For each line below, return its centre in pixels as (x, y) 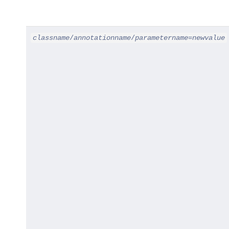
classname (51, 38)
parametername (161, 38)
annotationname (102, 38)
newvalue (208, 38)
